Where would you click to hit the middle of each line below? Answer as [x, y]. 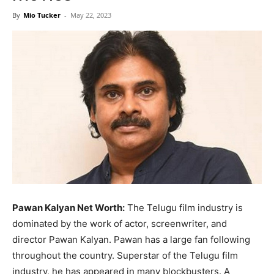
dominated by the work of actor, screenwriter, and [120, 223]
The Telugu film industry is [184, 207]
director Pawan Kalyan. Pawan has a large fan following [131, 239]
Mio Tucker [42, 15]
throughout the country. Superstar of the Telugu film [125, 255]
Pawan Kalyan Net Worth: [68, 207]
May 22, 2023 [91, 15]
